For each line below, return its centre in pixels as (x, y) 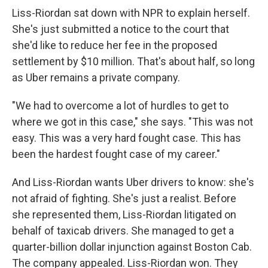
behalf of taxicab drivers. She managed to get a (123, 231)
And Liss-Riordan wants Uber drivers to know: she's (133, 182)
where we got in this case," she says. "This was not (133, 122)
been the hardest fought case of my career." (116, 154)
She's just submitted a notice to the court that (121, 29)
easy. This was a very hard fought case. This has (127, 138)
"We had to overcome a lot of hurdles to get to (120, 106)
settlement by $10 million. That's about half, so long (133, 61)
